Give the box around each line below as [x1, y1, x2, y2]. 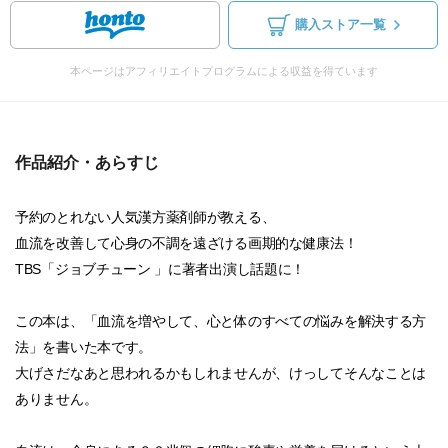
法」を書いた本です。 [15, 339, 152, 355]
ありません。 [15, 391, 98, 407]
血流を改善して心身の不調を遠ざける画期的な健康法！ [15, 235, 358, 251]
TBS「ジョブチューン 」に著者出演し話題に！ [15, 261, 306, 277]
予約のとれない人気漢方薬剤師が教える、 [15, 209, 276, 225]
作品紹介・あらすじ [15, 154, 159, 171]
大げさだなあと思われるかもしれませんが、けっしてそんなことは [15, 365, 426, 381]
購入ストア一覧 [294, 18, 386, 32]
